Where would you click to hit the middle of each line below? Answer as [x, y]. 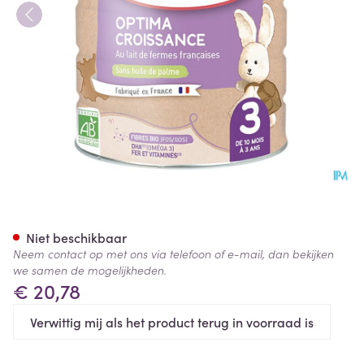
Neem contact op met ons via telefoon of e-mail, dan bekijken [173, 253]
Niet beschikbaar [76, 237]
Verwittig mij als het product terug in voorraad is [172, 322]
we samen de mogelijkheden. [90, 270]
